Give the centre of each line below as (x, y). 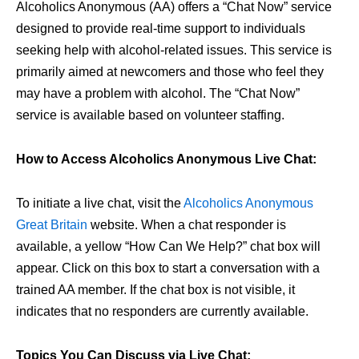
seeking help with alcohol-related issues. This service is (174, 50)
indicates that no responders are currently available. (162, 311)
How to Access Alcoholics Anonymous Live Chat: (166, 159)
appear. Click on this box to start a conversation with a (168, 268)
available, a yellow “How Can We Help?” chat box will (168, 246)
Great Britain (52, 224)
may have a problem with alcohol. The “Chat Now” (158, 93)
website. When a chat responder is (187, 224)
